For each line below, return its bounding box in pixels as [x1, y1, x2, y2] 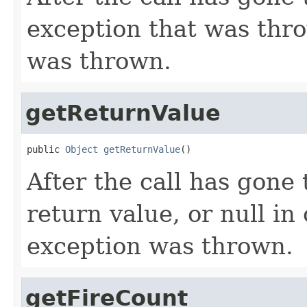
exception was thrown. [27, 232, 293, 260]
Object [65, 143, 98, 155]
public [27, 143, 65, 155]
